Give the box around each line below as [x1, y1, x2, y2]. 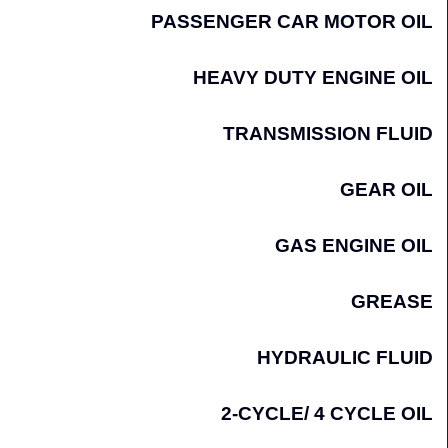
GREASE [351, 291, 433, 313]
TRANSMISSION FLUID [223, 123, 433, 145]
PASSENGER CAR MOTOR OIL [151, 11, 433, 33]
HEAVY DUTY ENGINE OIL [193, 67, 433, 89]
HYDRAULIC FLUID [257, 347, 433, 369]
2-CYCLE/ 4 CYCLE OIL [221, 403, 433, 425]
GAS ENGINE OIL [275, 235, 433, 257]
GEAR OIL [340, 179, 433, 201]
